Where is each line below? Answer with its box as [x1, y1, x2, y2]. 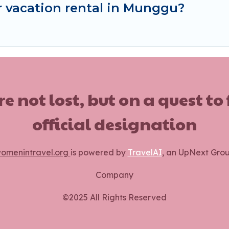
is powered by [70, 147, 128, 158]
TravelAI [127, 147, 162, 158]
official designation [32, 112, 197, 135]
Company [96, 170, 133, 180]
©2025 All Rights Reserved [62, 192, 167, 203]
